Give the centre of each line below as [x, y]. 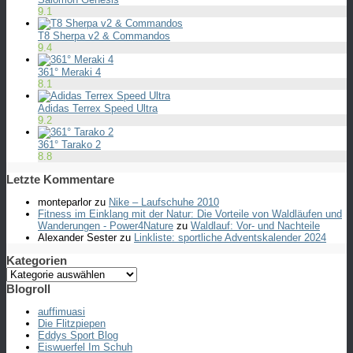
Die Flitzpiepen [72, 323]
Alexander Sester [77, 237]
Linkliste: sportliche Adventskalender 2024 [230, 237]
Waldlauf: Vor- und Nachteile [255, 225]
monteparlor [65, 202]
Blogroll [28, 288]
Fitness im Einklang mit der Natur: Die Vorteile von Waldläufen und [190, 214]
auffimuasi [61, 311]
